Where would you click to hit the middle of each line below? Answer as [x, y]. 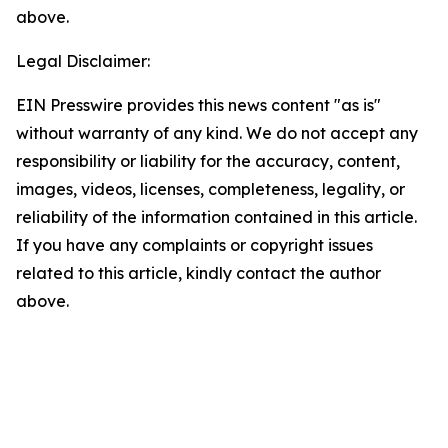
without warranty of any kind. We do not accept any [217, 133]
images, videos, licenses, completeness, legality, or [210, 189]
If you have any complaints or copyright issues [194, 245]
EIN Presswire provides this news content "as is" [198, 105]
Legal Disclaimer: [83, 61]
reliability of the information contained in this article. [216, 217]
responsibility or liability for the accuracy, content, [208, 161]
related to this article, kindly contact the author [198, 273]
